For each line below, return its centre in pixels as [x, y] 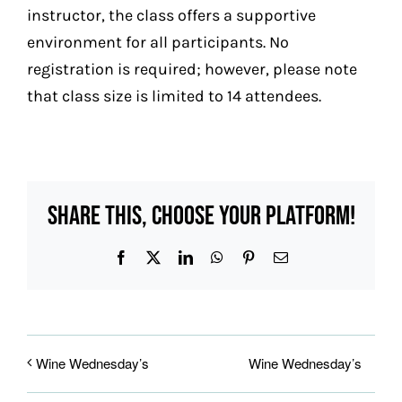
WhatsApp [253, 257]
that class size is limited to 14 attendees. [174, 96]
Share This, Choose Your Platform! [201, 217]
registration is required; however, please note [192, 69]
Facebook [155, 257]
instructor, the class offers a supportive [171, 15]
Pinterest [279, 257]
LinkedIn [218, 257]
